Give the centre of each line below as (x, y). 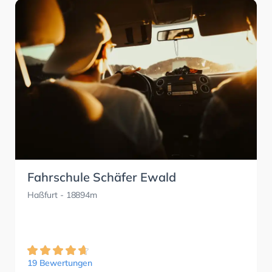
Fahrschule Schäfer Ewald (102, 177)
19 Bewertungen (60, 263)
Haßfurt (43, 195)
